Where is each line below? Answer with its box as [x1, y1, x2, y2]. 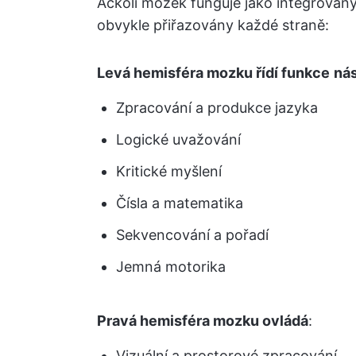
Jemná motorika [116, 258, 226, 275]
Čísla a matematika [116, 195, 243, 211]
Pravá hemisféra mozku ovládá [97, 312, 308, 329]
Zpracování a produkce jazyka [116, 99, 318, 116]
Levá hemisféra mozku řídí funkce [97, 64, 330, 81]
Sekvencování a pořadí [116, 226, 269, 243]
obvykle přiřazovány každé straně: [97, 17, 329, 33]
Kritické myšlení [116, 163, 222, 180]
